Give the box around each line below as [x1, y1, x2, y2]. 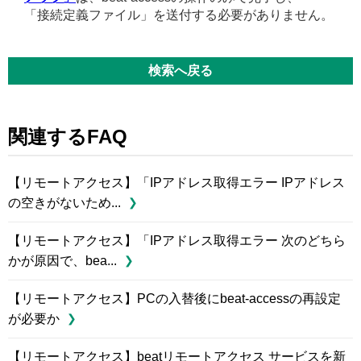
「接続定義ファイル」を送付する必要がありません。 [24, 7, 334, 22]
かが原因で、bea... [8, 253, 117, 268]
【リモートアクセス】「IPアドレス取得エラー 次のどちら [8, 233, 346, 247]
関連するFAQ [8, 125, 127, 147]
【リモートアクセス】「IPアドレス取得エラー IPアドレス [8, 175, 345, 189]
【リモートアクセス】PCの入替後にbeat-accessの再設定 [8, 291, 341, 305]
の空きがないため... [8, 195, 121, 210]
